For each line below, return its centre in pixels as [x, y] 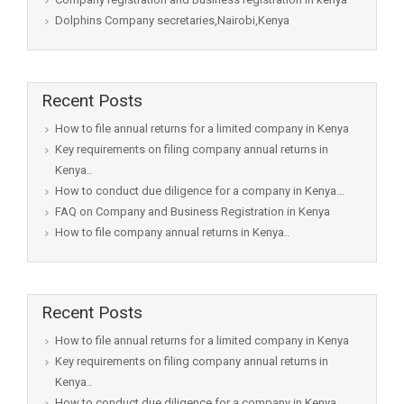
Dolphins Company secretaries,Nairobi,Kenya [172, 21]
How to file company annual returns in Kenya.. [172, 233]
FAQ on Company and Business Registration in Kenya [193, 212]
